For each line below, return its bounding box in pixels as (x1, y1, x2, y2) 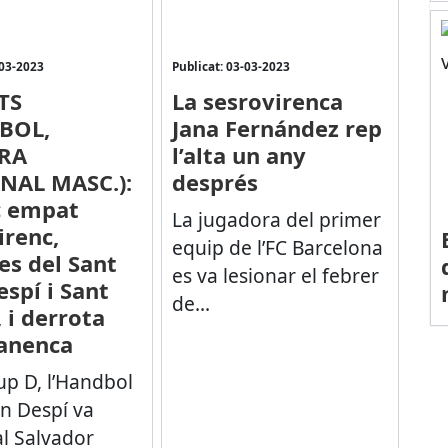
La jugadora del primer (171, 205, 381, 233)
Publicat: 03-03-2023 (171, 57, 290, 74)
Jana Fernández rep (171, 112, 382, 143)
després (171, 166, 258, 197)
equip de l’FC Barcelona (171, 233, 383, 261)
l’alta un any (171, 139, 306, 170)
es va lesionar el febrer (171, 261, 379, 289)
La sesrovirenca (171, 85, 343, 116)
